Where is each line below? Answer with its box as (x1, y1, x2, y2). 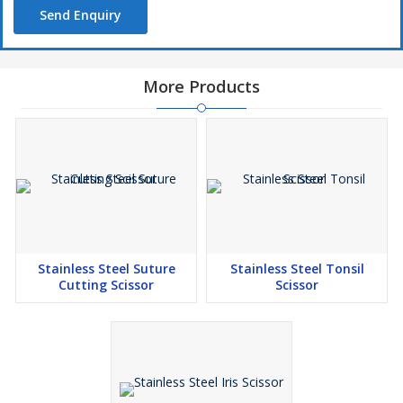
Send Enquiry (40, 6, 121, 23)
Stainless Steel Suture (37, 260, 175, 277)
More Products (143, 76, 260, 97)
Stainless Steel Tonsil (229, 260, 364, 277)
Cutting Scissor (58, 276, 154, 293)
